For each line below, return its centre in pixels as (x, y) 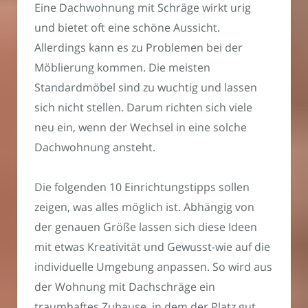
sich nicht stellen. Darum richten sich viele (143, 107)
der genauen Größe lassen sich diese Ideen (146, 227)
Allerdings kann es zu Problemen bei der (139, 47)
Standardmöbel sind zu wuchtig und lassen (146, 87)
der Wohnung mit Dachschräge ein (125, 287)
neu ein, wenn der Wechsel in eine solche (141, 127)
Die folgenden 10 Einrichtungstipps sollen (142, 187)
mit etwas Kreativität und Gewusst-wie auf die (152, 247)
